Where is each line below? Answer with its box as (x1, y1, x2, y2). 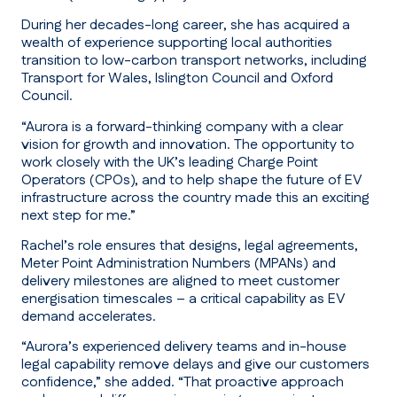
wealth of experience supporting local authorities (21, 33, 332, 54)
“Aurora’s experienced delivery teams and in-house (21, 337, 346, 358)
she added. (105, 372, 175, 393)
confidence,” (21, 372, 105, 393)
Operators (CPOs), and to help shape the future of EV (21, 169, 362, 191)
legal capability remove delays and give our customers (21, 354, 370, 376)
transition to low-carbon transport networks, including (21, 51, 367, 72)
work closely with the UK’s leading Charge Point (21, 152, 318, 173)
